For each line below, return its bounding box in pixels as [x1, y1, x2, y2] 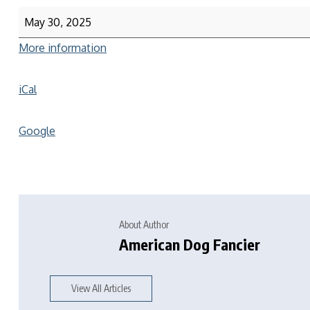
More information [19, 41, 107, 55]
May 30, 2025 [24, 15, 91, 29]
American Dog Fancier [119, 235, 260, 254]
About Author [119, 219, 169, 230]
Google [19, 124, 55, 138]
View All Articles [71, 282, 131, 294]
